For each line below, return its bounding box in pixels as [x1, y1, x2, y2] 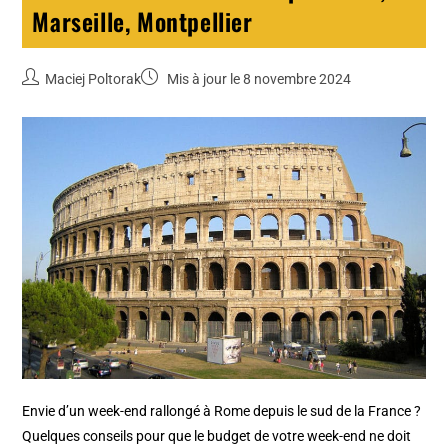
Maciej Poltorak [45, 71, 142, 88]
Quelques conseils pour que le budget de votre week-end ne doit [22, 428, 412, 445]
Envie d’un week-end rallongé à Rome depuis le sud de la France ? [22, 403, 422, 420]
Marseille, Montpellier [32, 3, 253, 40]
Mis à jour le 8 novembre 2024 [164, 71, 352, 88]
